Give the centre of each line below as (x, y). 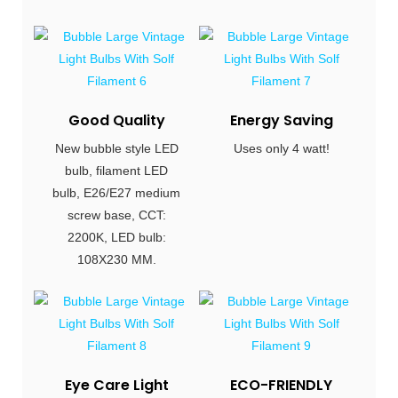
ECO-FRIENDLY (282, 385)
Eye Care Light (116, 385)
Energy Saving (281, 121)
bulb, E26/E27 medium (117, 192)
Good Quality (116, 121)
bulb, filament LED (117, 170)
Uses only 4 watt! (281, 148)
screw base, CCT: (116, 215)
